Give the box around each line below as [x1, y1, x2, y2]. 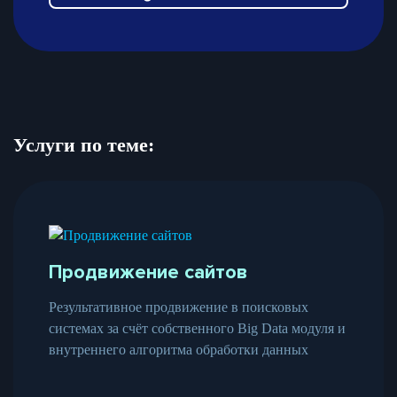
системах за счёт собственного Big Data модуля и [49, 320, 346, 336]
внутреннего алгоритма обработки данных [49, 341, 308, 357]
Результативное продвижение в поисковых [49, 299, 308, 315]
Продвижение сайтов [49, 260, 248, 284]
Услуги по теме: [13, 133, 154, 156]
